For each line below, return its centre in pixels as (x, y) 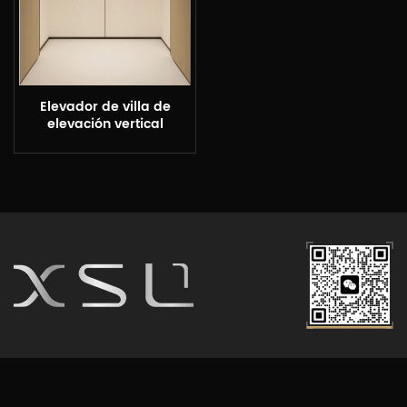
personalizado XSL (105, 142)
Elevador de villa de (105, 108)
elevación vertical (105, 125)
